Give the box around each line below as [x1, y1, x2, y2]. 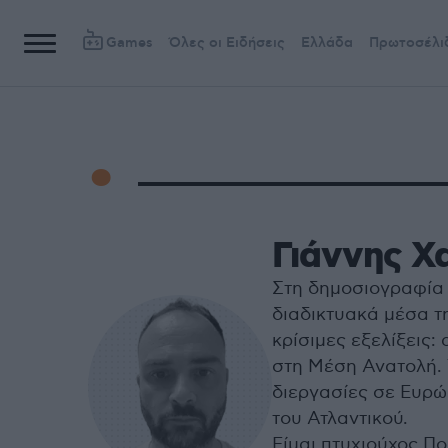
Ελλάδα [301, 34, 353, 52]
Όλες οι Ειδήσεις [169, 34, 285, 52]
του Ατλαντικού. [272, 408, 408, 429]
